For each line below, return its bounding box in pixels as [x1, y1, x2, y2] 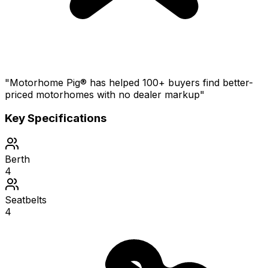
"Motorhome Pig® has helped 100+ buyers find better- [5, 76, 253, 89]
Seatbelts [5, 194, 47, 206]
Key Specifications [5, 111, 106, 126]
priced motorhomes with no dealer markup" [5, 88, 205, 100]
